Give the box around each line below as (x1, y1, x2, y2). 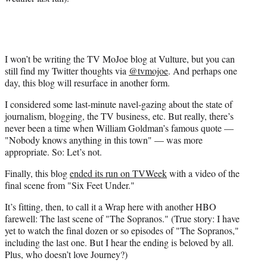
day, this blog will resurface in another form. (5, 76, 170, 89)
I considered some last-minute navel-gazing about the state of (5, 97, 232, 110)
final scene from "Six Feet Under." (5, 178, 138, 191)
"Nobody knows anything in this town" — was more (5, 133, 203, 146)
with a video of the (167, 166, 240, 179)
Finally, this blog (5, 166, 70, 179)
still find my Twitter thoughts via (5, 64, 129, 77)
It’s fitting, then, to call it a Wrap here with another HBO (5, 200, 216, 213)
